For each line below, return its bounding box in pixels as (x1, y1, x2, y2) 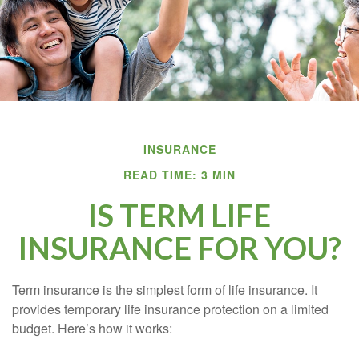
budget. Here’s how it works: (12, 319, 172, 337)
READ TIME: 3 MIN (123, 167, 236, 183)
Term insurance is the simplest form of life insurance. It (12, 280, 317, 299)
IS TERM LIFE (88, 196, 271, 233)
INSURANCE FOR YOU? (18, 229, 341, 266)
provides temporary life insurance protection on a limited (12, 300, 329, 318)
